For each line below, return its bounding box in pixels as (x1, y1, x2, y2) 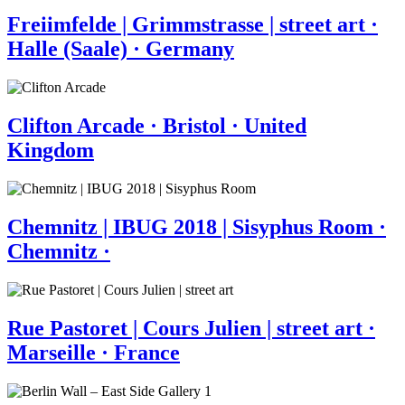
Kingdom (7, 138, 94, 163)
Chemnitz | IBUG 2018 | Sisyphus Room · (7, 214, 386, 239)
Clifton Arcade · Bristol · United (7, 114, 306, 138)
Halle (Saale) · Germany (7, 37, 234, 61)
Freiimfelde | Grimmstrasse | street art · (7, 13, 378, 37)
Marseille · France (7, 340, 180, 364)
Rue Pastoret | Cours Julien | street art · (7, 316, 375, 340)
